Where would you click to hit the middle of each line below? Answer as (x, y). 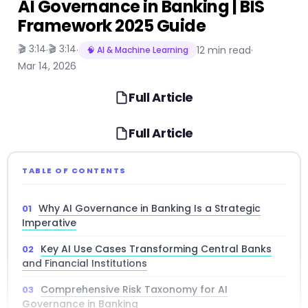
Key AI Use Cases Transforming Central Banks (156, 249)
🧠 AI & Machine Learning (137, 50)
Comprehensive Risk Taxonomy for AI (134, 290)
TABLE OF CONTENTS (74, 171)
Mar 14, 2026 (47, 66)
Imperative (49, 223)
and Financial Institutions (85, 264)
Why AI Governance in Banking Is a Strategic (150, 209)
